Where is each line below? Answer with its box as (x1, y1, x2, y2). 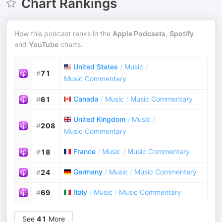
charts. (58, 40, 83, 49)
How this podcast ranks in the (14, 29, 112, 38)
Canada (73, 95, 99, 103)
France (73, 147, 96, 156)
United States (73, 62, 118, 71)
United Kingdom (73, 115, 125, 123)
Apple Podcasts (112, 29, 166, 38)
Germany (73, 167, 103, 176)
